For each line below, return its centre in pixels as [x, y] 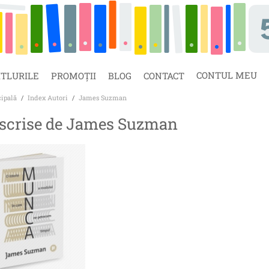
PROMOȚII [74, 76]
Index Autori [48, 97]
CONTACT [164, 76]
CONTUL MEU [227, 75]
